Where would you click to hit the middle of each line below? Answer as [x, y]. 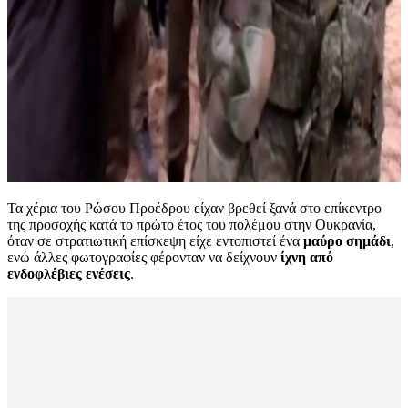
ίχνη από [307, 258]
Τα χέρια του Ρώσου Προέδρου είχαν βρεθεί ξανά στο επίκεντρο [194, 209]
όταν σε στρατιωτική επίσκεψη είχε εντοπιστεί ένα [155, 241]
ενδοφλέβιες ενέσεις [69, 274]
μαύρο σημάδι [347, 241]
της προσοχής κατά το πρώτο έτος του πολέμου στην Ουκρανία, [192, 225]
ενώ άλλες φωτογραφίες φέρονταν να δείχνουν [144, 258]
